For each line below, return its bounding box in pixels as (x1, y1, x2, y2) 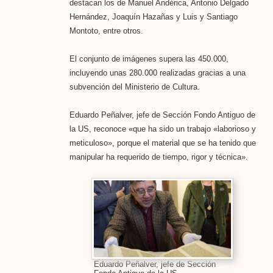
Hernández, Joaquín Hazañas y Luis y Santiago (69, 12, 238, 21)
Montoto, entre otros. (69, 26, 143, 35)
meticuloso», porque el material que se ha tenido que (69, 138, 256, 147)
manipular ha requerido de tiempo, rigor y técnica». (69, 152, 248, 161)
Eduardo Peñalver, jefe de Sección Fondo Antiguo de (69, 110, 255, 119)
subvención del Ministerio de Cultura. (69, 82, 200, 91)
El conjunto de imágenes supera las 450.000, (69, 54, 229, 63)
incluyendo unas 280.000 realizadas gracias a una (69, 68, 246, 77)
